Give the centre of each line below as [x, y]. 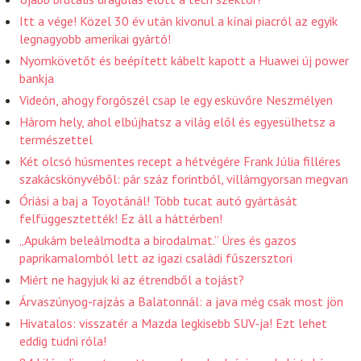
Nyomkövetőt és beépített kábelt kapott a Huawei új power [185, 60]
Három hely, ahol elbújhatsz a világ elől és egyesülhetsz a [178, 121]
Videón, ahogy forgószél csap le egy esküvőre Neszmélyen [176, 100]
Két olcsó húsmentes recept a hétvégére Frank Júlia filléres [180, 161]
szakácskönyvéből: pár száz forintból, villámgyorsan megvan [184, 178]
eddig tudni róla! [63, 340]
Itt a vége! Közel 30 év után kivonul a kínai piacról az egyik [179, 21]
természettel [56, 139]
